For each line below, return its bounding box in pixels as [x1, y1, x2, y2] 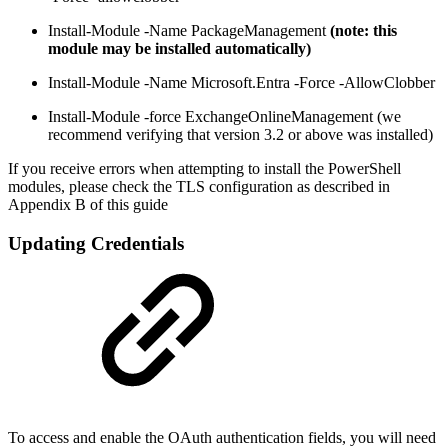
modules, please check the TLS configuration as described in [8, 178, 390, 196]
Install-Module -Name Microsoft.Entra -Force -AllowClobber [48, 74, 435, 92]
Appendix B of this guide [8, 196, 168, 214]
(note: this [330, 22, 397, 40]
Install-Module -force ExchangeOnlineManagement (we [48, 108, 401, 126]
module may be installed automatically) [48, 40, 311, 58]
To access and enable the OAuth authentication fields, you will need [8, 428, 436, 446]
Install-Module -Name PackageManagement [48, 22, 330, 40]
